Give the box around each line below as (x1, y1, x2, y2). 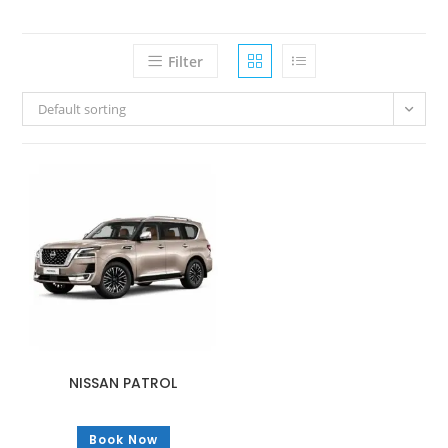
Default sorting (38, 100, 127, 118)
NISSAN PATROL (69, 373, 178, 394)
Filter (167, 52, 203, 71)
